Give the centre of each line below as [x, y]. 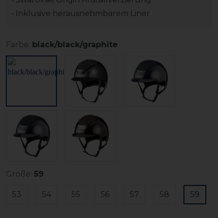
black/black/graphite [75, 45]
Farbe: [18, 45]
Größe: [19, 174]
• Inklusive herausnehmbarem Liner [81, 14]
